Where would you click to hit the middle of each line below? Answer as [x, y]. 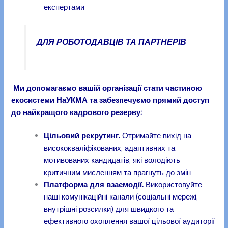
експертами [64, 7]
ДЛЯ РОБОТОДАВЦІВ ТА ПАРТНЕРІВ [111, 41]
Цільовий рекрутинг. [82, 135]
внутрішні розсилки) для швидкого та [109, 209]
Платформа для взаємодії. [94, 184]
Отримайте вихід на [156, 135]
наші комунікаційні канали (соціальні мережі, [121, 196]
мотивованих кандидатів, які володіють [112, 160]
